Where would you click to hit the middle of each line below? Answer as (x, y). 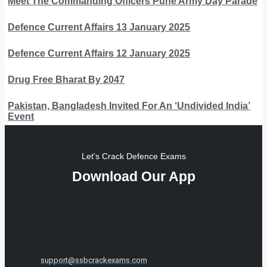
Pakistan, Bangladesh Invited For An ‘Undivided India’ (129, 105)
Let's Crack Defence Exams (133, 156)
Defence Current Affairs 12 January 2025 (99, 53)
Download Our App (133, 176)
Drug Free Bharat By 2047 (66, 79)
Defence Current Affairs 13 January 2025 (99, 27)
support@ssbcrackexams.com (94, 260)
